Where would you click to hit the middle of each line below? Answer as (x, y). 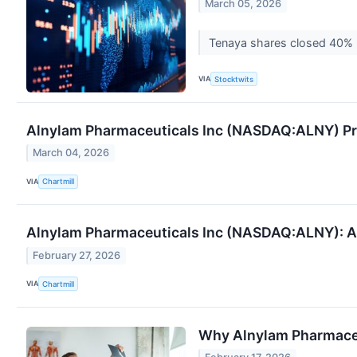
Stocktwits (234, 79)
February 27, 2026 (77, 255)
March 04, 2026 (71, 153)
